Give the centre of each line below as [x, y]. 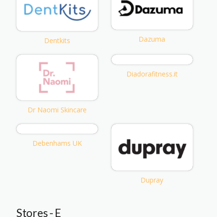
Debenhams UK [57, 143]
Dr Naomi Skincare [57, 110]
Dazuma [152, 39]
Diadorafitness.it [152, 74]
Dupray [152, 180]
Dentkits [57, 41]
